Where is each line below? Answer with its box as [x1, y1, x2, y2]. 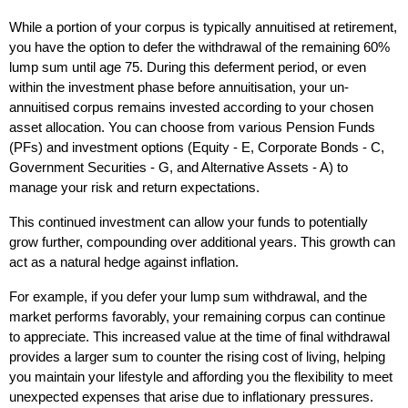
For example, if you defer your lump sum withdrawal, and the [9, 289, 367, 304]
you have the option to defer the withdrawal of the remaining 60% [9, 39, 390, 55]
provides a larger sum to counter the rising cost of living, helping [9, 349, 385, 364]
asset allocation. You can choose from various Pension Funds [9, 119, 375, 135]
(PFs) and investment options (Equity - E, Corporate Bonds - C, [9, 139, 384, 155]
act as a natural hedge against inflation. [9, 254, 242, 270]
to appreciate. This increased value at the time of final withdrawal [9, 329, 390, 344]
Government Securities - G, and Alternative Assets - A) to [9, 159, 348, 175]
